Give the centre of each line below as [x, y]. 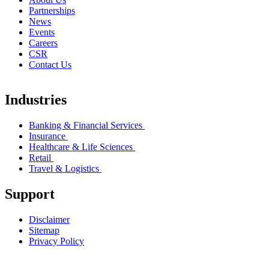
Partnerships [52, 11]
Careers [43, 43]
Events [42, 32]
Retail [41, 157]
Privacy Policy [56, 241]
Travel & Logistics [65, 168]
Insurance [48, 136]
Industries [36, 99]
